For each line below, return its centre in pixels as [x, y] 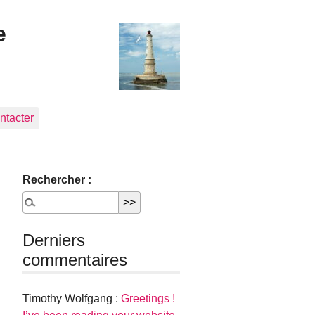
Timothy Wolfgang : [72, 299]
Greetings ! [148, 299]
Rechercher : [57, 180]
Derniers [54, 240]
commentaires [75, 260]
